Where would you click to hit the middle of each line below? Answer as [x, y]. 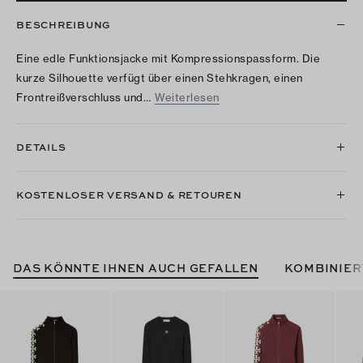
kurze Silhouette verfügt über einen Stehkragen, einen [160, 77]
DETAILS [41, 147]
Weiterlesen [187, 97]
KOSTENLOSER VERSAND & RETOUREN [129, 194]
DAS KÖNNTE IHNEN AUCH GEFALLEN [136, 267]
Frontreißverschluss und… [83, 97]
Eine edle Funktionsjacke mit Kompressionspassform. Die [168, 58]
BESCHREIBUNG [64, 24]
